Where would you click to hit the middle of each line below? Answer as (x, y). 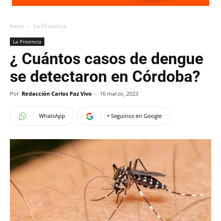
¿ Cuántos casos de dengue (107, 59)
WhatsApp (52, 116)
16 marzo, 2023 (119, 93)
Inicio (17, 26)
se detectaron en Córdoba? (105, 76)
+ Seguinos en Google (134, 116)
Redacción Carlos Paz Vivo (57, 93)
